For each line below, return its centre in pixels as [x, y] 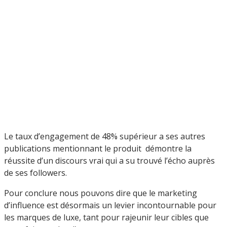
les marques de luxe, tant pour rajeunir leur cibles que [106, 218]
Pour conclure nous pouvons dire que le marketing [101, 193]
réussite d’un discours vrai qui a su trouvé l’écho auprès [109, 161]
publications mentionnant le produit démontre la [98, 149]
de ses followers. [36, 173]
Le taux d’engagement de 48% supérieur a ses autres [105, 137]
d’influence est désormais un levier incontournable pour [110, 205]
